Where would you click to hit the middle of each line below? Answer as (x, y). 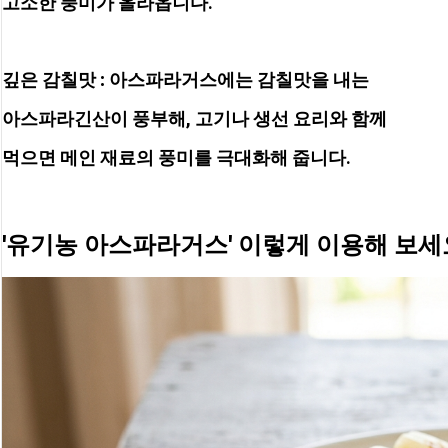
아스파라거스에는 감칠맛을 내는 (239, 80)
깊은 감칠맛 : (53, 80)
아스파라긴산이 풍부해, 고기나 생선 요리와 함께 (196, 118)
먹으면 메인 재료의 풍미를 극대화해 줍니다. (176, 157)
